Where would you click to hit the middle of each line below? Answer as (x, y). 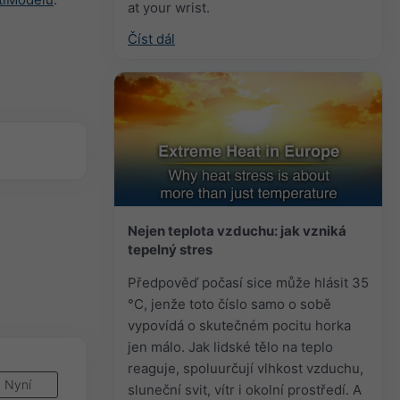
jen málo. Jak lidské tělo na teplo (230, 346)
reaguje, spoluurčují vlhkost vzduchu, (246, 368)
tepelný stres (170, 249)
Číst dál (151, 38)
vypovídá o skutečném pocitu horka (239, 325)
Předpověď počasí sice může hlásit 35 (248, 282)
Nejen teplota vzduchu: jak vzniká (237, 230)
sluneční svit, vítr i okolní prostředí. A (245, 389)
